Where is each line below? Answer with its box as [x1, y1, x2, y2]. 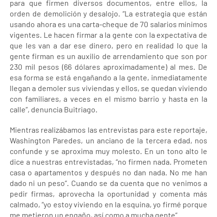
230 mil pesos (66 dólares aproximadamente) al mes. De [10, 62, 207, 71]
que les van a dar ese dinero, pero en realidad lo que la [10, 40, 207, 50]
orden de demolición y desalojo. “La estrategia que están [10, 8, 207, 18]
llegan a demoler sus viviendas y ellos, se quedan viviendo [10, 83, 207, 93]
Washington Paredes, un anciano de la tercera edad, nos [10, 135, 207, 145]
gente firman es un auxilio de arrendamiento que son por [10, 51, 207, 61]
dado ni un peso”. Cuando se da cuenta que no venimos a [10, 178, 207, 187]
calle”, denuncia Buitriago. [10, 104, 97, 114]
